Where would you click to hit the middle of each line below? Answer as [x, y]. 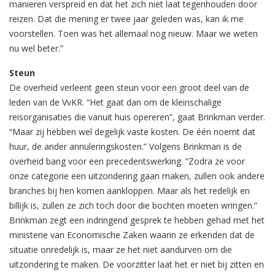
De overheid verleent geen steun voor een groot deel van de [129, 88]
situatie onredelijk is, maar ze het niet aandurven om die [121, 250]
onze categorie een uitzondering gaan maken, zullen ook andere [137, 176]
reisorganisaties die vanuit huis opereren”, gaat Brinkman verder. [137, 117]
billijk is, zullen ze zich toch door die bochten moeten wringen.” [133, 206]
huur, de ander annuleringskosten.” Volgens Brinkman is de [126, 147]
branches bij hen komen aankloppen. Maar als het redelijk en [130, 191]
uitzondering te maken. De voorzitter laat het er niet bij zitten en [137, 265]
